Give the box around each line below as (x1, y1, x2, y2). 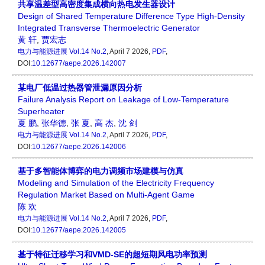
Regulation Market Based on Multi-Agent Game (18, 190, 195, 200)
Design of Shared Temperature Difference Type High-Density (18, 11, 245, 21)
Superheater (18, 106, 64, 117)
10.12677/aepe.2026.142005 (32, 226, 126, 235)
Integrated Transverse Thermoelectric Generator (18, 23, 200, 33)
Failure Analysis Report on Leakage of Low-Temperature (18, 95, 229, 105)
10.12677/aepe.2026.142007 (32, 59, 126, 68)
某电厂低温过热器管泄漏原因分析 (18, 83, 142, 93)
